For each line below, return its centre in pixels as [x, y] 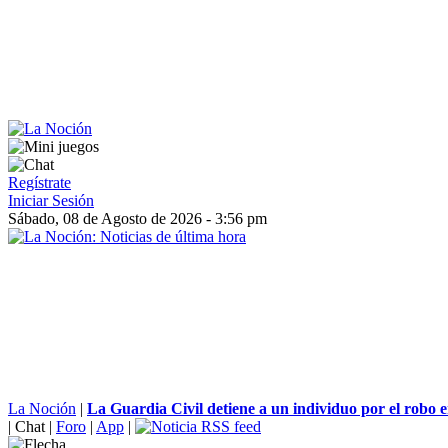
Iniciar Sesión [51, 200]
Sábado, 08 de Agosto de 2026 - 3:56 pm [137, 218]
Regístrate [39, 182]
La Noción [42, 408]
